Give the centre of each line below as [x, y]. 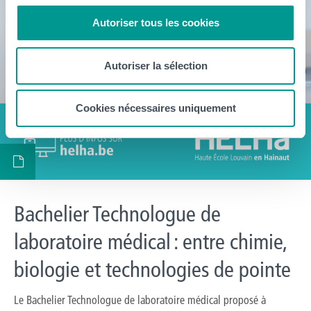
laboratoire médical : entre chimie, [150, 242]
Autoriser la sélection [155, 65]
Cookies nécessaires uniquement [155, 108]
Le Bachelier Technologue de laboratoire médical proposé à [140, 300]
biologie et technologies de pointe [152, 269]
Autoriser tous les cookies [155, 23]
